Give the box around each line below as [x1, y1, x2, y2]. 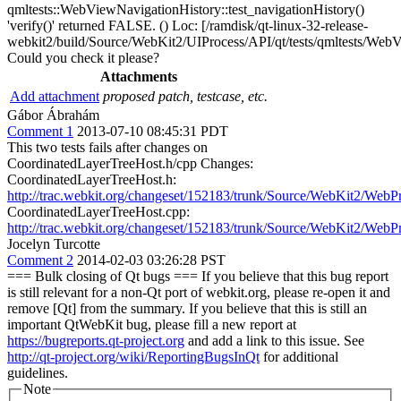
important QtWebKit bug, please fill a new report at [7, 317, 296, 332]
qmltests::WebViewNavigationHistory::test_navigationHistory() [7, 2, 364, 17]
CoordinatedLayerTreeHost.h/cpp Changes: [7, 156, 253, 171]
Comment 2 [7, 252, 73, 268]
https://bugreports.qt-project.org [7, 333, 184, 348]
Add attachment [10, 89, 99, 104]
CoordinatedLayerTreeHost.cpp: [7, 204, 190, 219]
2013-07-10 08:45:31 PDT [77, 124, 228, 139]
